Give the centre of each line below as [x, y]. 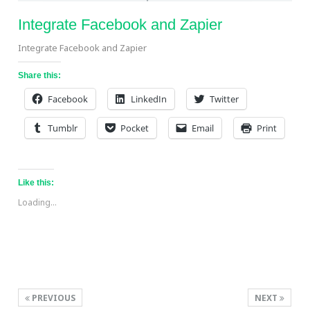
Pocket [135, 128]
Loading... [38, 202]
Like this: [36, 182]
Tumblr [63, 128]
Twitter [225, 99]
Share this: [40, 75]
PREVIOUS [53, 298]
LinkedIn [149, 99]
